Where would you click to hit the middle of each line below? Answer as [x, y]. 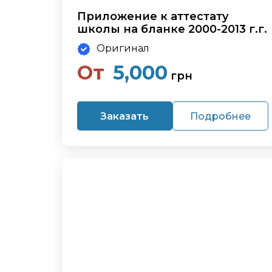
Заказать [125, 116]
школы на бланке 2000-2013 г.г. [172, 29]
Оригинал [123, 48]
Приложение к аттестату [153, 16]
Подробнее [220, 116]
